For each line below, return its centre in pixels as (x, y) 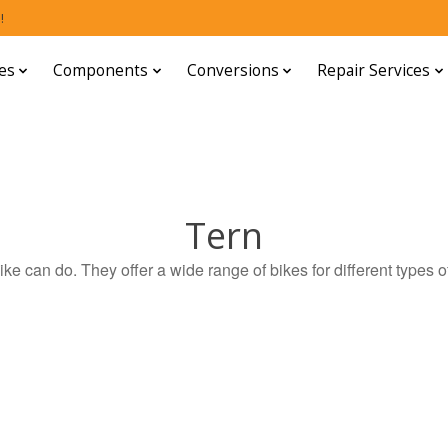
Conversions (232, 71)
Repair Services (374, 71)
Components (101, 71)
